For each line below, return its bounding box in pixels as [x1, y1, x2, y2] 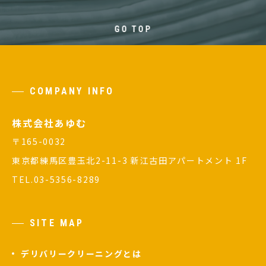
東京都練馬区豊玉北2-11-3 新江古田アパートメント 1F [12, 154, 248, 166]
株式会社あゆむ [12, 116, 87, 130]
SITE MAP [30, 217, 84, 229]
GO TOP [114, 24, 152, 34]
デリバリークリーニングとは [21, 248, 142, 259]
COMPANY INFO [30, 85, 115, 97]
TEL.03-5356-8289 [12, 173, 110, 185]
